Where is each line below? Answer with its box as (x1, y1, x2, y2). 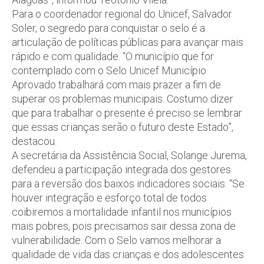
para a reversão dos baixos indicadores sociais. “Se (12, 177, 245, 190)
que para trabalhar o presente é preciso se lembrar (12, 107, 242, 119)
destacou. (12, 135, 57, 147)
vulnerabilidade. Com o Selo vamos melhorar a (12, 234, 221, 246)
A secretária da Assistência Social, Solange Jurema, (12, 149, 247, 161)
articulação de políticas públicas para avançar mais (12, 36, 243, 48)
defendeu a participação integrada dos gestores (12, 163, 231, 176)
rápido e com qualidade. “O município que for (12, 50, 214, 62)
